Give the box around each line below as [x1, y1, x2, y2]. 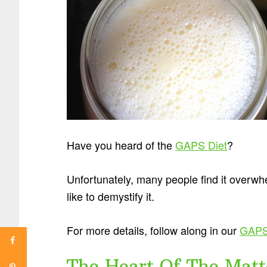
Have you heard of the [67, 136, 175, 153]
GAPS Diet [175, 136, 227, 153]
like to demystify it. [67, 188, 154, 204]
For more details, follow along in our [67, 222, 240, 238]
